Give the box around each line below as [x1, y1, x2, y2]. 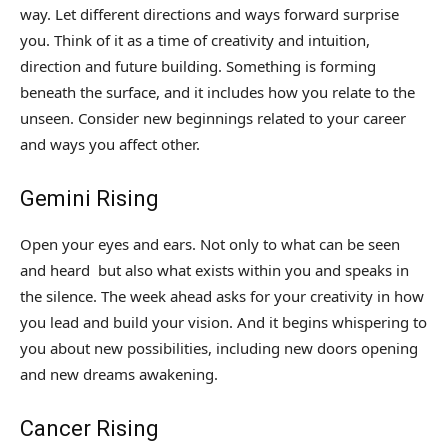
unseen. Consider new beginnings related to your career [20, 108, 406, 129]
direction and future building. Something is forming [20, 56, 376, 77]
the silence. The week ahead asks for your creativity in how [20, 286, 424, 307]
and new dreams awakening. [20, 364, 218, 385]
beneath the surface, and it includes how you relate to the [20, 82, 415, 103]
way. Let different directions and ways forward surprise [20, 4, 399, 25]
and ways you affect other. [20, 134, 200, 155]
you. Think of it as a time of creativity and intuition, [20, 30, 370, 51]
